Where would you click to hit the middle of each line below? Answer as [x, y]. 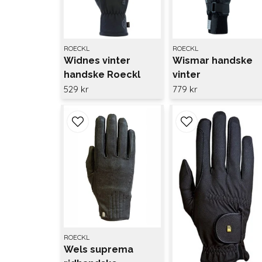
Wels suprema [99, 250]
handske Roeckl [102, 74]
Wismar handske [212, 60]
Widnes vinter [97, 60]
